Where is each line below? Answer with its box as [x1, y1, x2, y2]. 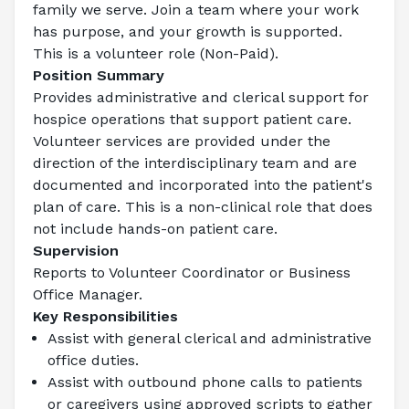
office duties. [47, 351, 139, 369]
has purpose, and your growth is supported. [33, 23, 342, 40]
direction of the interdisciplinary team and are [33, 154, 357, 172]
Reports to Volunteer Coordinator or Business [33, 264, 351, 281]
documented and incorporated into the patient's [33, 176, 372, 194]
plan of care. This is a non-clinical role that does [33, 198, 372, 215]
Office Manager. [33, 286, 142, 303]
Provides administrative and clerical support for [33, 89, 369, 106]
